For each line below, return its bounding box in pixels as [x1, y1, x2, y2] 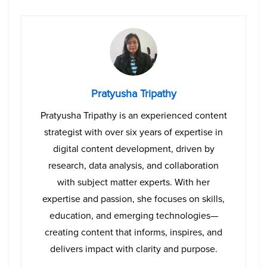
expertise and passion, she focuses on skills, [42, 192, 225, 206]
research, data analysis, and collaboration [48, 159, 219, 173]
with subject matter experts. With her [57, 175, 210, 190]
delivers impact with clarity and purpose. [49, 242, 218, 256]
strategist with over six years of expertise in [44, 125, 223, 139]
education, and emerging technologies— [49, 209, 218, 223]
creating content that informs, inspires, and [45, 225, 222, 240]
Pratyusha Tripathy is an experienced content [40, 108, 227, 123]
